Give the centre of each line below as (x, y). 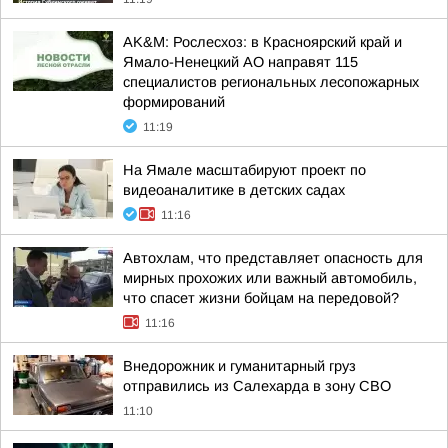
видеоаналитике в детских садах (234, 190)
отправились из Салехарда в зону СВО (257, 386)
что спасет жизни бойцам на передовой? (261, 298)
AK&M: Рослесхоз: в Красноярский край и (262, 42)
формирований (174, 102)
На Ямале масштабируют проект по (244, 170)
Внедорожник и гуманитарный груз (239, 366)
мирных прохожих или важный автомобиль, (270, 278)
